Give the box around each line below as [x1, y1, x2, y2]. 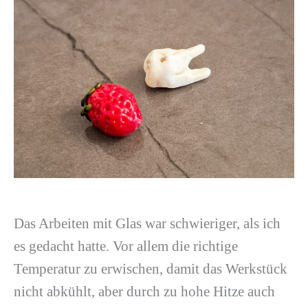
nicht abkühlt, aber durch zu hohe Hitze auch [14, 283, 275, 300]
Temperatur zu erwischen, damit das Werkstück [14, 261, 287, 278]
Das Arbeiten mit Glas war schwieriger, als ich [14, 215, 280, 232]
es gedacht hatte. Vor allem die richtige [14, 238, 238, 255]
